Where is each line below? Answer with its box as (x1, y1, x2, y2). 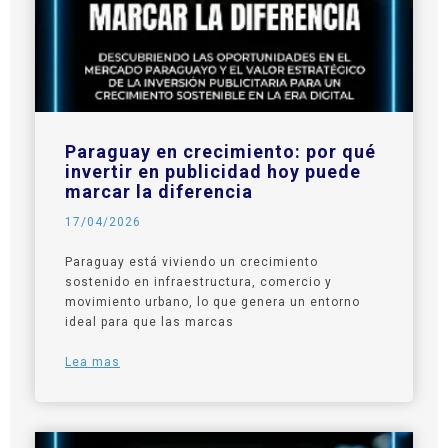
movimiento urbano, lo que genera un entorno (65, 295, 360, 310)
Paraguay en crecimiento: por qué (65, 141, 376, 163)
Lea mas (65, 355, 120, 370)
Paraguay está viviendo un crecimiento (65, 255, 318, 270)
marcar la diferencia (65, 181, 253, 203)
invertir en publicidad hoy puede (65, 161, 361, 183)
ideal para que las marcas (65, 315, 234, 330)
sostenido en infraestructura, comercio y (65, 275, 332, 290)
